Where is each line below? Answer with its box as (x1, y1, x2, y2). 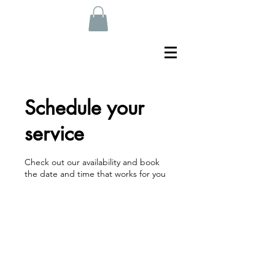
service (25, 120, 84, 146)
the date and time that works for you (25, 168, 166, 179)
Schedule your (25, 95, 144, 120)
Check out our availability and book (25, 156, 160, 168)
